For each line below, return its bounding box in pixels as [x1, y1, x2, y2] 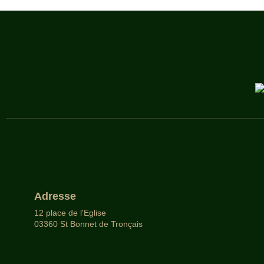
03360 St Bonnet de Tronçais [34, 219, 143, 229]
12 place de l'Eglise [34, 208, 106, 218]
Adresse [34, 190, 76, 203]
